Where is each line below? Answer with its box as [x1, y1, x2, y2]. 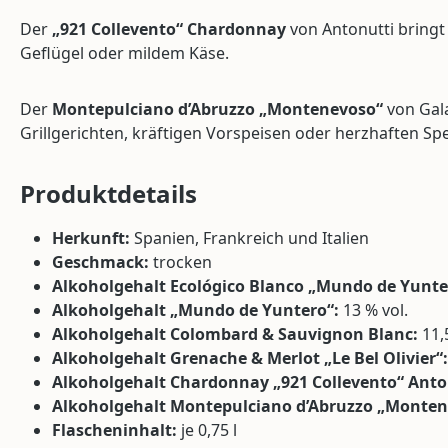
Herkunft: [52, 226, 130, 249]
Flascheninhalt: [52, 418, 177, 441]
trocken [149, 250, 212, 273]
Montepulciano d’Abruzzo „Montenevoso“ [52, 97, 383, 120]
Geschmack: [52, 250, 149, 273]
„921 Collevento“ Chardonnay [52, 17, 286, 40]
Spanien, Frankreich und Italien [130, 226, 369, 249]
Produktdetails [20, 176, 197, 210]
